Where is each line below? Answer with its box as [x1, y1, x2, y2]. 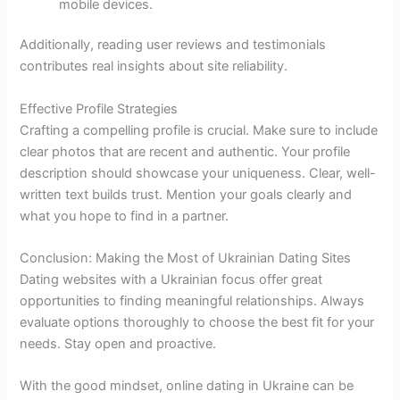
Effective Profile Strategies [20, 100, 179, 117]
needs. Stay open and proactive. [20, 336, 217, 353]
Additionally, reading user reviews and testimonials [20, 37, 327, 54]
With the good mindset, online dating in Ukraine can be [20, 378, 354, 395]
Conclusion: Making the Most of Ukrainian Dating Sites [20, 250, 352, 267]
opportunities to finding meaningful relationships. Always [20, 293, 365, 310]
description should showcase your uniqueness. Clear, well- [20, 164, 377, 181]
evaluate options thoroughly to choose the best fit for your [20, 314, 375, 331]
